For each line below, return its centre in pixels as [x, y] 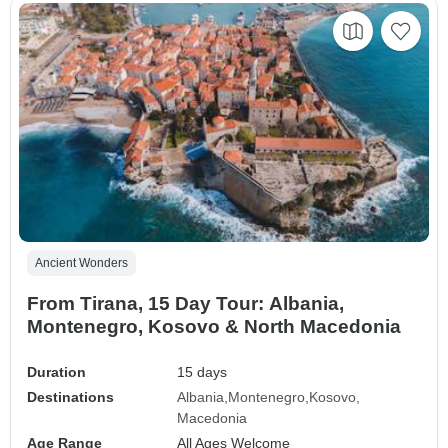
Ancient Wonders [81, 262]
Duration [56, 371]
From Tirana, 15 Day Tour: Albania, [185, 303]
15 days [202, 371]
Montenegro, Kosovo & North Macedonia [214, 326]
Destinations [70, 396]
